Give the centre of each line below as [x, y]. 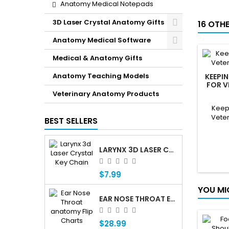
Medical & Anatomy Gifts [97, 58]
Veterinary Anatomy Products [106, 94]
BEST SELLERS [71, 121]
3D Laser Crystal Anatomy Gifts [108, 22]
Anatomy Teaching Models [101, 76]
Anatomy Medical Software [102, 40]
